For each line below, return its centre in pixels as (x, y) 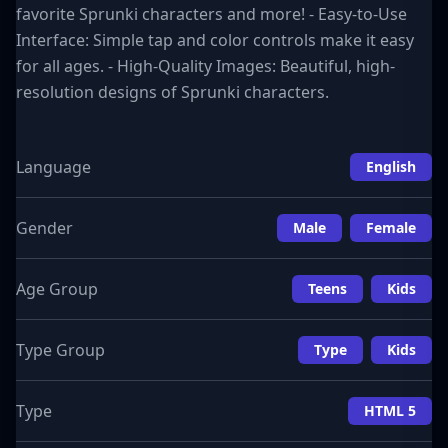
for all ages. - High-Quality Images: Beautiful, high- (205, 66)
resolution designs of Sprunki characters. (172, 92)
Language (53, 167)
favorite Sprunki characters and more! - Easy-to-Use (211, 14)
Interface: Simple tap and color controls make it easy (215, 40)
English (391, 166)
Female (391, 227)
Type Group (60, 350)
